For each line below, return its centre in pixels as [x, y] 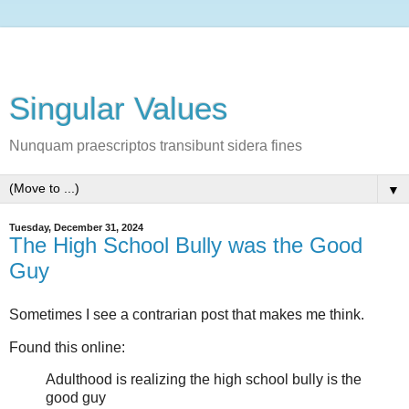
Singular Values [119, 109]
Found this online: [67, 347]
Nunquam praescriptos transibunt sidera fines [156, 146]
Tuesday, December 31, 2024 [76, 227]
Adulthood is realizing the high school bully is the [204, 380]
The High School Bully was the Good [186, 245]
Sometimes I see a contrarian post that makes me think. [187, 314]
